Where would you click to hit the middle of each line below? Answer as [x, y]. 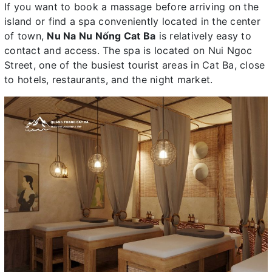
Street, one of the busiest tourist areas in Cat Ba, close [135, 65]
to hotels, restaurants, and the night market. [109, 80]
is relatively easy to [203, 36]
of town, [26, 36]
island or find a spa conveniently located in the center [132, 22]
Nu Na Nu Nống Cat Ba [101, 36]
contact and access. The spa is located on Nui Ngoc [128, 51]
